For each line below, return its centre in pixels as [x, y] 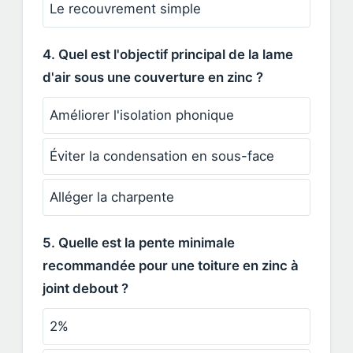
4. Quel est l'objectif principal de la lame [168, 54]
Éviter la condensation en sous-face [162, 156]
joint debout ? [85, 288]
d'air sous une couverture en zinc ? [153, 77]
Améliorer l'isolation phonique [142, 115]
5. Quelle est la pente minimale [139, 242]
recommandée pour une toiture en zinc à [171, 265]
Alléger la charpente [112, 197]
